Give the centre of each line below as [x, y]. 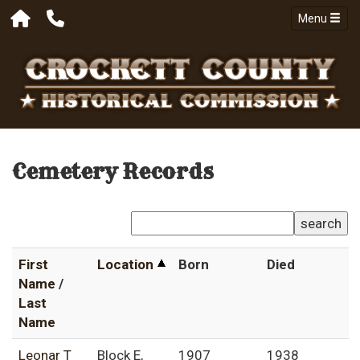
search [321, 224]
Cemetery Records [113, 172]
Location [125, 265]
